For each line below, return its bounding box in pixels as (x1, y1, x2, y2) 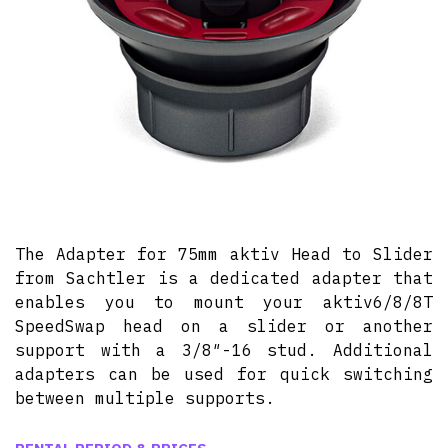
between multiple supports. (15, 388, 275, 408)
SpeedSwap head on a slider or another (15, 316, 433, 336)
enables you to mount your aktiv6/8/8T (15, 292, 433, 312)
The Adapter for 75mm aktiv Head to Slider (15, 244, 433, 264)
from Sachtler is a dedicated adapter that (15, 268, 433, 288)
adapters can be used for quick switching (15, 364, 433, 384)
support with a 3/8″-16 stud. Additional (15, 340, 433, 360)
